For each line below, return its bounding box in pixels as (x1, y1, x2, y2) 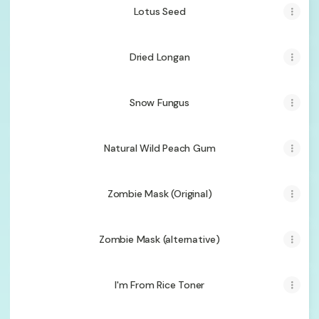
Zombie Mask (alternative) (99, 233, 220, 246)
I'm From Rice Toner (114, 278, 205, 291)
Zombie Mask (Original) (107, 187, 212, 200)
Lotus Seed (133, 5, 186, 18)
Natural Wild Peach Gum (103, 142, 216, 155)
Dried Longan (129, 51, 190, 63)
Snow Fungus (130, 96, 189, 109)
